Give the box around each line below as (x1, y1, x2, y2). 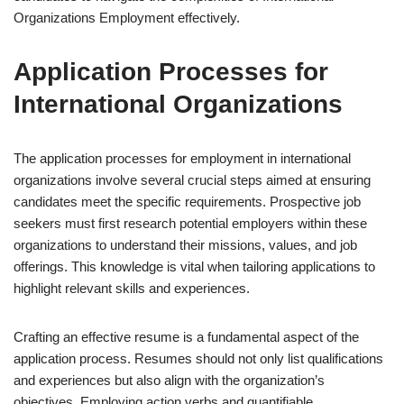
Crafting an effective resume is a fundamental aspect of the (14, 329, 359, 344)
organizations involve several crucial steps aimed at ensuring (14, 172, 371, 188)
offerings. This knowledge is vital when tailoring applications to (14, 259, 375, 274)
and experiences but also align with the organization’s (14, 372, 325, 388)
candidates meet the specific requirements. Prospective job (14, 194, 361, 209)
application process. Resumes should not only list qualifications (14, 351, 383, 366)
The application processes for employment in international (14, 151, 351, 166)
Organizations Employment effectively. (14, 10, 240, 25)
